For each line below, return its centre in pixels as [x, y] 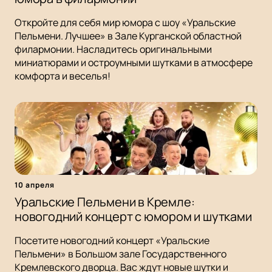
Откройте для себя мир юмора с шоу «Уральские [125, 23]
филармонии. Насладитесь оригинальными [113, 49]
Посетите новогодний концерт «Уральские [112, 241]
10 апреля [35, 185]
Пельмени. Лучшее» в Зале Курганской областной [128, 36]
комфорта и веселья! [63, 76]
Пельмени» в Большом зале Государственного [121, 254]
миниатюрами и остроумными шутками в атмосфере [134, 63]
